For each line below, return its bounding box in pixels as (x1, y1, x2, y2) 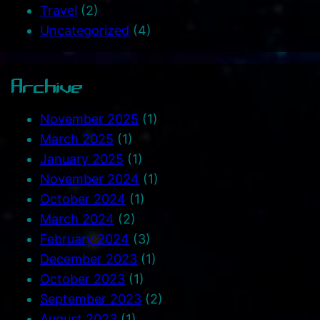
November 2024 (40, 171, 139, 186)
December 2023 (40, 251, 137, 266)
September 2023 (40, 291, 141, 306)
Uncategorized (40, 22, 129, 38)
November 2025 (40, 111, 139, 126)
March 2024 (40, 211, 114, 226)
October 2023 (40, 271, 125, 286)
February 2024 (40, 231, 129, 246)
